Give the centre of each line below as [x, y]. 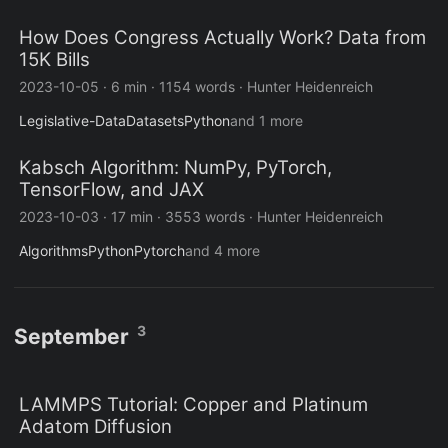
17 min [132, 217]
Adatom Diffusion [95, 427]
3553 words [205, 217]
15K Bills [54, 60]
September [71, 337]
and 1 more [266, 121]
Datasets [155, 121]
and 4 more [222, 251]
